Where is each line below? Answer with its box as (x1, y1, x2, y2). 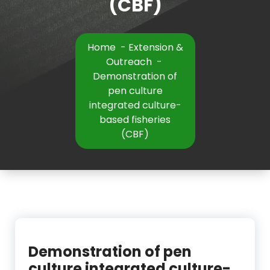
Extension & (128, 40, 183, 55)
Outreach (105, 55, 152, 69)
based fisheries (99, 113, 171, 127)
